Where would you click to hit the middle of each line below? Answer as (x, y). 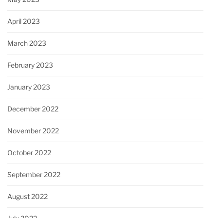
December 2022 (33, 109)
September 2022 (34, 175)
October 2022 (29, 153)
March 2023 (27, 43)
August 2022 (27, 197)
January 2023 (29, 87)
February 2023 (30, 65)
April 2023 (24, 21)
